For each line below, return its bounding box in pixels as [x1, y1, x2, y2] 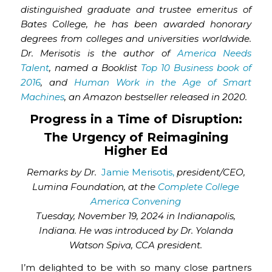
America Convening [90, 195, 182, 207]
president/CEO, [174, 166, 245, 178]
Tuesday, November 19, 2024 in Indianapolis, [36, 209, 236, 222]
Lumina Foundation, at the [32, 180, 158, 192]
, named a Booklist [49, 62, 141, 74]
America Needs [177, 47, 252, 59]
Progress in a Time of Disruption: [29, 112, 242, 126]
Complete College [158, 180, 240, 192]
